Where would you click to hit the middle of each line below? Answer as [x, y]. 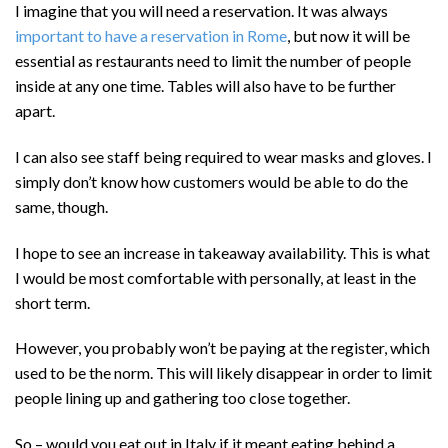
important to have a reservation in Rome [151, 36]
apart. [36, 111]
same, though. [61, 206]
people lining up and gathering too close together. [184, 398]
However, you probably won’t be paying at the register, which [222, 348]
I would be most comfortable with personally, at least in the [215, 277]
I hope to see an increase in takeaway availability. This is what [222, 252]
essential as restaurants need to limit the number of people [213, 61]
